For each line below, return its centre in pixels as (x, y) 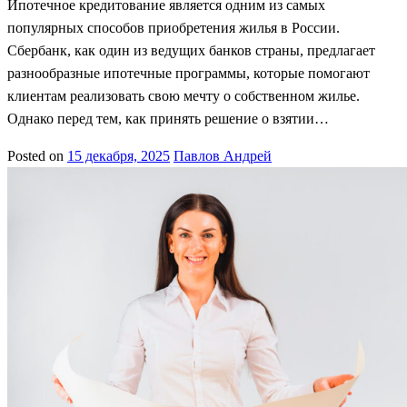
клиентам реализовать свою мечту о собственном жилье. (184, 95)
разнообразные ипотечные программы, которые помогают (189, 73)
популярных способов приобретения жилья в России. (174, 27)
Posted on (35, 155)
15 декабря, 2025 (119, 155)
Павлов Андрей (223, 155)
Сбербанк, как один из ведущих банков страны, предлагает (191, 50)
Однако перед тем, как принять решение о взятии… (168, 118)
